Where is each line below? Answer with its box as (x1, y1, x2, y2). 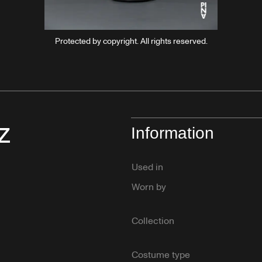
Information (131, 123, 214, 142)
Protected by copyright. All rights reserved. (54, 35, 208, 47)
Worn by (132, 180, 166, 194)
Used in (132, 160, 163, 174)
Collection (132, 214, 174, 227)
